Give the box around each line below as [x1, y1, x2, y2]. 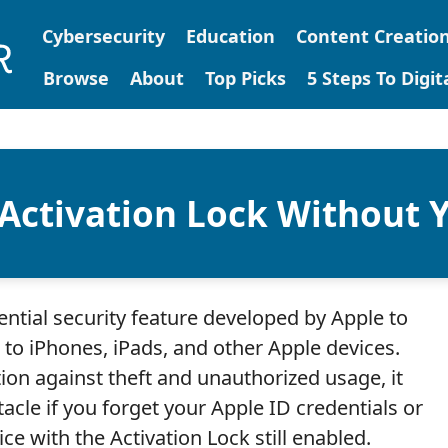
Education [185, 24, 275, 48]
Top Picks [204, 66, 286, 90]
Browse [42, 66, 109, 90]
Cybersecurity [41, 24, 165, 48]
